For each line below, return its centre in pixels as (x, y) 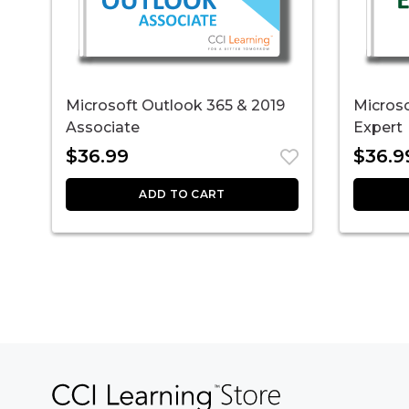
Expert (378, 127)
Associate (103, 127)
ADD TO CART (182, 194)
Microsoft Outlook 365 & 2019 (175, 105)
